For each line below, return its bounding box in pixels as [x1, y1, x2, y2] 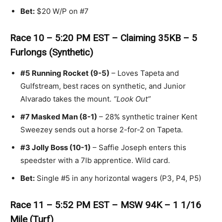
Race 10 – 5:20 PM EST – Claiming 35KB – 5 [10, 32, 197, 44]
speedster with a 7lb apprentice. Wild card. [20, 155, 170, 165]
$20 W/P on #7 [35, 6, 89, 16]
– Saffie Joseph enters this [91, 142, 186, 152]
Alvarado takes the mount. [20, 94, 113, 104]
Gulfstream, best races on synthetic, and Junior [20, 81, 186, 91]
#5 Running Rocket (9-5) [20, 68, 110, 78]
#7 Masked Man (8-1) [20, 111, 97, 121]
